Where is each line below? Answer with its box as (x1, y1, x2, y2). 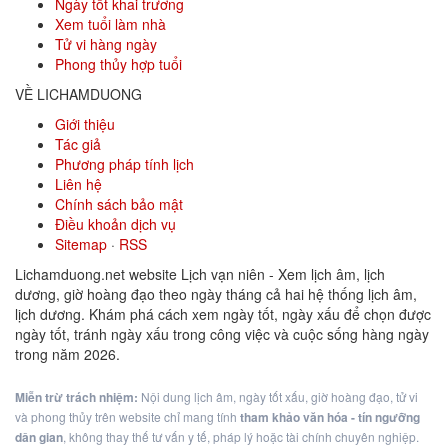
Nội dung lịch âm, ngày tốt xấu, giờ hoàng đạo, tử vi (138, 388, 418, 405)
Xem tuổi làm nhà (55, 14, 166, 34)
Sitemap (55, 234, 107, 254)
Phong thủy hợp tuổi (55, 54, 182, 74)
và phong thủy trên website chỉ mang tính (15, 408, 240, 425)
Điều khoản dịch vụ (55, 214, 176, 234)
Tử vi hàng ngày (55, 34, 157, 54)
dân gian (15, 428, 63, 446)
